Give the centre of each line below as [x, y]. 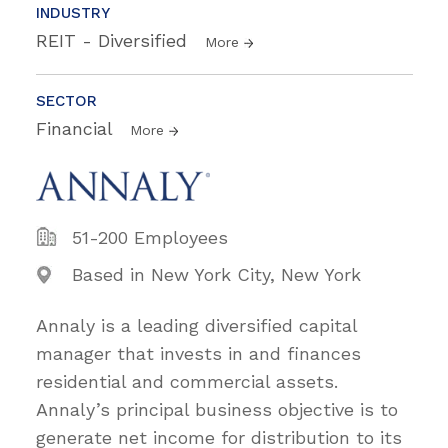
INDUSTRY [73, 12]
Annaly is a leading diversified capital [196, 325]
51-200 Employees [150, 237]
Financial [77, 128]
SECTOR [66, 100]
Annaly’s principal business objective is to [217, 409]
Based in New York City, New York [216, 274]
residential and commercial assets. [187, 381]
